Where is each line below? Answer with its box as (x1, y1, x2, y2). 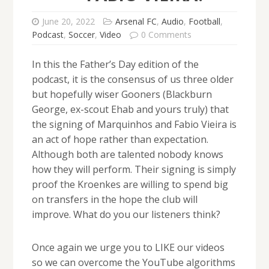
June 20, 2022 (41, 16, 95, 28)
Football (188, 16, 220, 28)
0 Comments (141, 29, 192, 41)
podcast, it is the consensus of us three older (31, 73, 234, 86)
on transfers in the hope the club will (31, 193, 198, 207)
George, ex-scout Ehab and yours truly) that (31, 103, 229, 116)
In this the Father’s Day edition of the (31, 58, 199, 71)
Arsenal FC (115, 16, 157, 28)
